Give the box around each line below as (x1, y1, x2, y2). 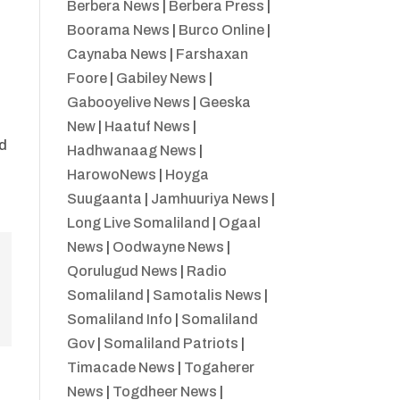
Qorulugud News (66, 263, 178, 279)
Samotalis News (152, 287, 262, 304)
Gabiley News (115, 71, 206, 87)
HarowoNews (66, 167, 156, 183)
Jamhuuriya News (150, 191, 269, 207)
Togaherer (183, 360, 254, 376)
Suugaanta (66, 191, 142, 207)
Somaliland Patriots (103, 336, 238, 352)
